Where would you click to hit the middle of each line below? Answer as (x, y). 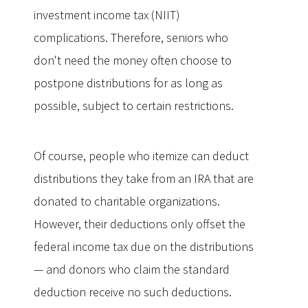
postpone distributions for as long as (128, 83)
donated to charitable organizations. (127, 201)
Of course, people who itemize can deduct (141, 156)
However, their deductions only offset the (140, 224)
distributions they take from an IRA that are (144, 178)
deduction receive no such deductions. (133, 292)
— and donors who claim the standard (132, 269)
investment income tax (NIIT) (107, 15)
